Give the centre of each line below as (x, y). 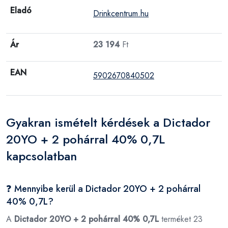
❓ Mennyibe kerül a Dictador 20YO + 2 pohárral (103, 189)
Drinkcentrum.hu (121, 13)
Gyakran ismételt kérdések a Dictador (108, 122)
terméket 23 (181, 219)
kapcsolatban (41, 156)
